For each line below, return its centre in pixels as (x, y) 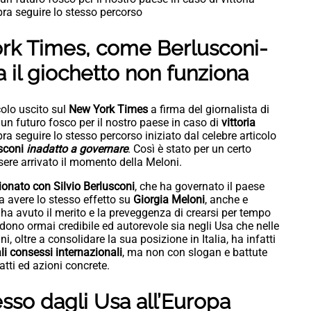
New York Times (110, 110)
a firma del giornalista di (210, 110)
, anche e (226, 200)
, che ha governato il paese (200, 187)
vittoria (238, 123)
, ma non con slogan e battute (195, 253)
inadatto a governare (77, 149)
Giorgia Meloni (169, 200)
